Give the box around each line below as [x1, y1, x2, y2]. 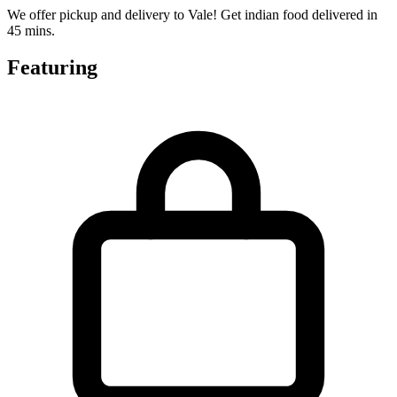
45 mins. [7, 22, 55, 38]
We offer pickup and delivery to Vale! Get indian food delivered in [7, 6, 378, 22]
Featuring [7, 56, 97, 80]
